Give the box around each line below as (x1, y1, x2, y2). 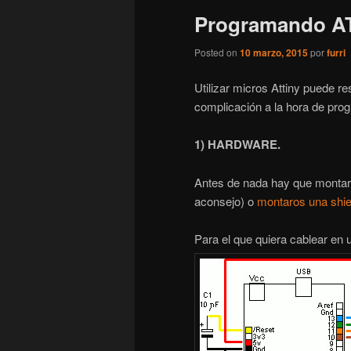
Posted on (194, 45, 240, 59)
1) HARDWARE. (194, 136, 280, 154)
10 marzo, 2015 (240, 45, 308, 60)
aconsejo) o (194, 192, 257, 209)
